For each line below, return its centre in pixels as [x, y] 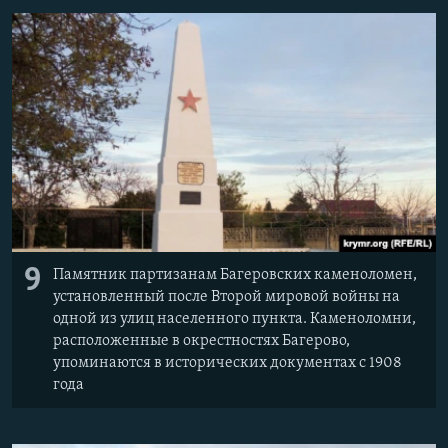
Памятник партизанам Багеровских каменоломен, [235, 275]
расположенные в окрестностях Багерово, [201, 341]
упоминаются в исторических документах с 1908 [227, 363]
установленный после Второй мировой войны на [226, 297]
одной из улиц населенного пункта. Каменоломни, [234, 319]
